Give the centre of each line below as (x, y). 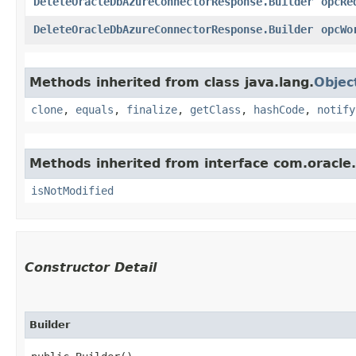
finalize (152, 109)
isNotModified (72, 190)
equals (95, 109)
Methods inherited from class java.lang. (172, 82)
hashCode (279, 109)
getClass (215, 109)
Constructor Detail (91, 267)
